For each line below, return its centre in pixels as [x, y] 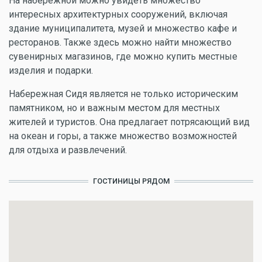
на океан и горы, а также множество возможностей [123, 136]
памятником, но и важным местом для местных [114, 108]
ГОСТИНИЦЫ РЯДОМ [131, 181]
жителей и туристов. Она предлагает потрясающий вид [129, 122]
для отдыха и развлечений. [68, 150]
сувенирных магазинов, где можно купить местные [123, 56]
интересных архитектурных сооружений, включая [118, 14]
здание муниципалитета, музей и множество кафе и [123, 28]
